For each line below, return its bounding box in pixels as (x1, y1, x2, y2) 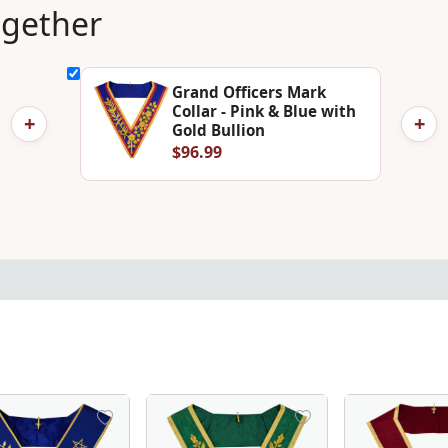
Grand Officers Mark (171, 81, 326, 102)
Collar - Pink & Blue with (171, 100, 356, 121)
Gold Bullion (171, 119, 265, 140)
